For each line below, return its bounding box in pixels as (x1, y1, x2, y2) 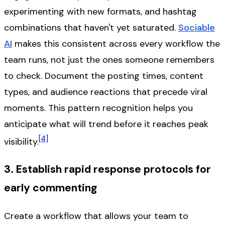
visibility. (4, 136, 39, 148)
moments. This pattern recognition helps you (4, 102, 193, 115)
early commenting (4, 181, 97, 195)
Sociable (178, 22, 215, 34)
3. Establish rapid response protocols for (4, 162, 211, 177)
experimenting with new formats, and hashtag (4, 6, 197, 18)
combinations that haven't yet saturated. (4, 22, 178, 34)
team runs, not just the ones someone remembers (4, 54, 214, 66)
